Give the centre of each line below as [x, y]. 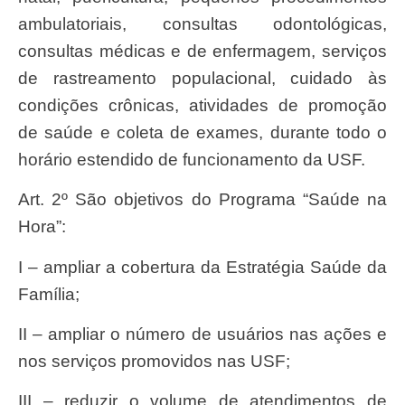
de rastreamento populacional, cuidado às [202, 78]
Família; [49, 294]
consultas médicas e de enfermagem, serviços [202, 51]
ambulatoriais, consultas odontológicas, [202, 24]
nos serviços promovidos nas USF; [154, 361]
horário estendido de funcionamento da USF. [192, 159]
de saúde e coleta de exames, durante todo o [202, 132]
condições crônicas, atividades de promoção [202, 105]
